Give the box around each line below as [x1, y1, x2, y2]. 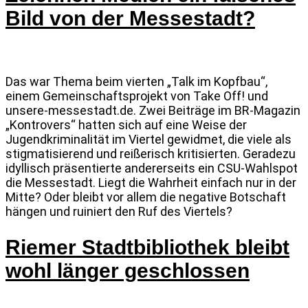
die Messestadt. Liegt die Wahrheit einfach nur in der [5, 175, 296, 190]
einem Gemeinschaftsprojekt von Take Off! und [5, 88, 268, 103]
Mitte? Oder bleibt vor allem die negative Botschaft [5, 189, 286, 204]
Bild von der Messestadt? [5, 6, 255, 30]
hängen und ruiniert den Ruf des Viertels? [5, 203, 232, 219]
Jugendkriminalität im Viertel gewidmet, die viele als [5, 131, 291, 146]
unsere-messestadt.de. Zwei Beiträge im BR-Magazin [5, 102, 300, 118]
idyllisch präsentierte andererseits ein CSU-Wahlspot [5, 160, 298, 175]
